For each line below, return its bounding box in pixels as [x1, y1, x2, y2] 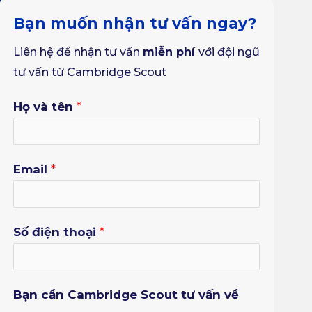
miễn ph [143, 45, 192, 59]
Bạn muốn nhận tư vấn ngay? [13, 14, 258, 33]
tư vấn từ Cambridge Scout [13, 65, 167, 79]
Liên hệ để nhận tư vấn [13, 45, 143, 59]
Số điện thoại [13, 225, 100, 240]
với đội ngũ [198, 45, 260, 59]
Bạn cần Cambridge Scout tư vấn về [13, 288, 240, 302]
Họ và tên [13, 100, 77, 114]
